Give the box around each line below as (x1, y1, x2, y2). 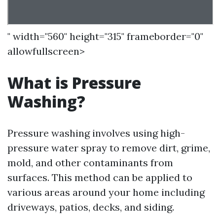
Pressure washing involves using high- (7, 127, 185, 139)
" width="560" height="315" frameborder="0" (7, 30, 203, 42)
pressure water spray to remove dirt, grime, (7, 142, 210, 154)
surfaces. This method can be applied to (7, 171, 192, 184)
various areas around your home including (7, 186, 205, 198)
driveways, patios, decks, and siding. (7, 201, 174, 213)
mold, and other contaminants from (7, 156, 173, 169)
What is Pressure (7, 72, 141, 93)
